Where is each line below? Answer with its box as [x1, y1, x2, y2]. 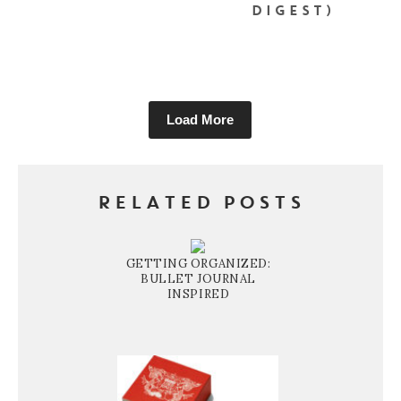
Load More [166, 111, 235, 127]
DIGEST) [250, 4, 335, 19]
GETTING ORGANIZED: [125, 255, 271, 271]
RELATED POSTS [96, 194, 304, 213]
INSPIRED [166, 286, 230, 302]
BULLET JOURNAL [141, 270, 256, 286]
